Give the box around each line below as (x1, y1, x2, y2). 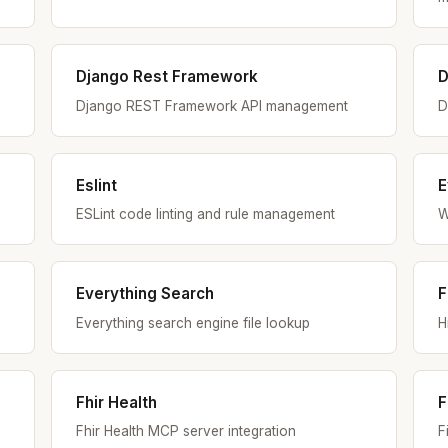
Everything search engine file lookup (75, 314, 310, 331)
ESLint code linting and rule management (75, 206, 335, 223)
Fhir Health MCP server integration (75, 422, 296, 439)
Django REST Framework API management (75, 97, 348, 114)
